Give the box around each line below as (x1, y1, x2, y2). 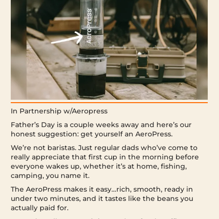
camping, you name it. (11, 171, 90, 180)
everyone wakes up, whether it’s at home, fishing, (11, 162, 187, 171)
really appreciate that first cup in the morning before (11, 153, 199, 162)
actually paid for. (11, 203, 69, 213)
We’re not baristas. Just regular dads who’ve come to (11, 143, 198, 153)
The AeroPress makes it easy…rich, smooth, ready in (11, 185, 194, 194)
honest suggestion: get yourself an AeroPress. (11, 130, 173, 139)
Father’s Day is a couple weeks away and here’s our (11, 120, 192, 130)
